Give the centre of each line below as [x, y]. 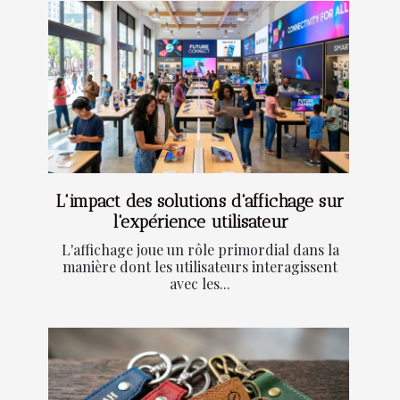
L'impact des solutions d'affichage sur [200, 201]
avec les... [200, 283]
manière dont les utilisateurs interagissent [200, 266]
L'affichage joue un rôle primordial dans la [200, 249]
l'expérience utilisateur [200, 221]
